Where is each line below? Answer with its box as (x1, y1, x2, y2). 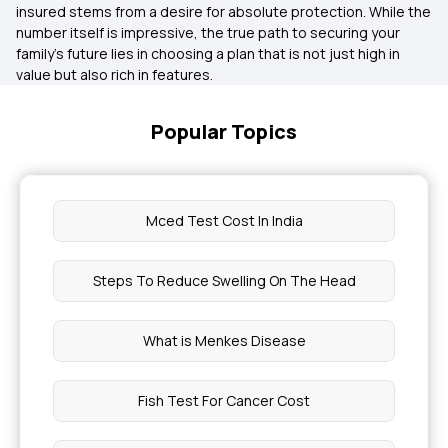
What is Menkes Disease (142, 331, 306, 350)
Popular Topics (151, 118, 297, 145)
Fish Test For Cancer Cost (138, 391, 310, 410)
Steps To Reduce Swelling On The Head (92, 271, 356, 290)
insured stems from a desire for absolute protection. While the (16, 2, 431, 21)
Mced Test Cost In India (145, 211, 303, 230)
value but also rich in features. (16, 65, 213, 84)
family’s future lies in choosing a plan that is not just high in (16, 44, 400, 63)
